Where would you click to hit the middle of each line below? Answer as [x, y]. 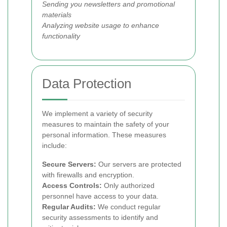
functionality [61, 36]
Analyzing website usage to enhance [101, 25]
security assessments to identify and [100, 217]
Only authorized [128, 185]
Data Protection [87, 84]
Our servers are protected [139, 164]
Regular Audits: [69, 207]
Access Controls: [72, 185]
